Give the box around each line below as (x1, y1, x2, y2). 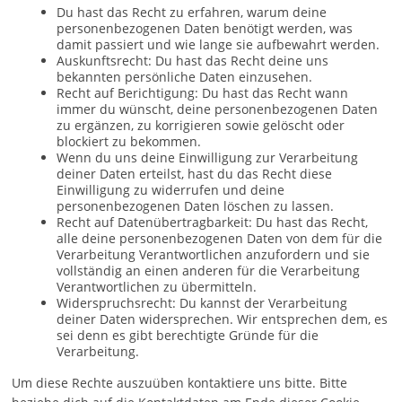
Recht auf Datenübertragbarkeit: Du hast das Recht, (57, 214, 369, 231)
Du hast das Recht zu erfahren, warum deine (57, 4, 328, 21)
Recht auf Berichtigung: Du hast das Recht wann (57, 84, 349, 101)
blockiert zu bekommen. (57, 133, 202, 150)
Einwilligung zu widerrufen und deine (57, 181, 285, 198)
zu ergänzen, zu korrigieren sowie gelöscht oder (57, 117, 345, 134)
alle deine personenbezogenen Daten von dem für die (57, 230, 383, 247)
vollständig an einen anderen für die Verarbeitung (57, 262, 361, 279)
